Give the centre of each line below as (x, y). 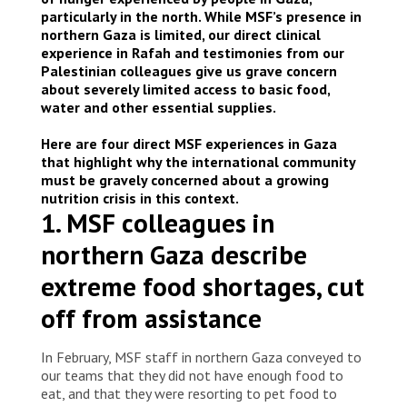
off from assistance (151, 318)
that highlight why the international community (198, 161)
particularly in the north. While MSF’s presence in (201, 16)
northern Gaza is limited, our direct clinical (181, 34)
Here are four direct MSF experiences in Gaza (189, 143)
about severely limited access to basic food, (185, 89)
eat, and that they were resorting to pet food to (189, 393)
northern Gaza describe (174, 254)
